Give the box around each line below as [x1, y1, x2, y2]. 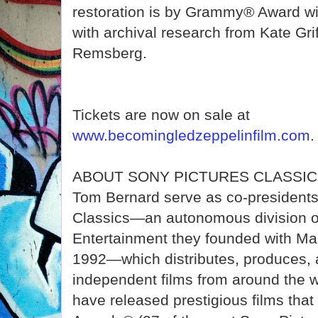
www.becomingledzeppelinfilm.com [72, 127, 310, 143]
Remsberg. [72, 45, 147, 61]
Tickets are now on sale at [72, 106, 250, 123]
